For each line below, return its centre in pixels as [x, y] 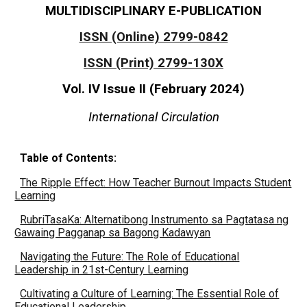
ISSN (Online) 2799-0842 [153, 37]
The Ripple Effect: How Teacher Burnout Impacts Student [156, 183]
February [180, 89]
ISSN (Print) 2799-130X [153, 63]
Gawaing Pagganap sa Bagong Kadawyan [113, 233]
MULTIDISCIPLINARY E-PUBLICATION [153, 11]
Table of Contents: [69, 158]
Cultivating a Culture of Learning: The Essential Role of [150, 294]
